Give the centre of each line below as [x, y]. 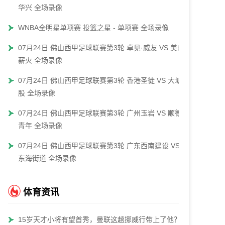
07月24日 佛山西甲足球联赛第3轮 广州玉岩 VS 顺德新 [103, 113]
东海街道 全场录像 [47, 158]
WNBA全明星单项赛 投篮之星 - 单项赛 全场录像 [93, 28]
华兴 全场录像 [40, 8]
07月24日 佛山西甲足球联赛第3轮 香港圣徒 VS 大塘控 [103, 80]
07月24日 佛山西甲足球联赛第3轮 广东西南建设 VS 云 [103, 146]
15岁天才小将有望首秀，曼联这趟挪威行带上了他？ [99, 219]
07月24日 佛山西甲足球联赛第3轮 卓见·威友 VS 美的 [101, 48]
